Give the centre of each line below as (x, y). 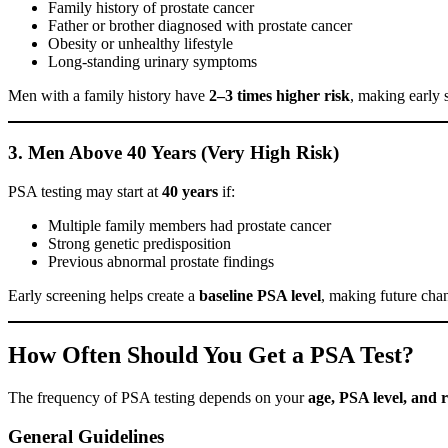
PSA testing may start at (85, 191)
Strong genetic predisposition (139, 243)
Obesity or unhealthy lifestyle (140, 44)
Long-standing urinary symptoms (152, 62)
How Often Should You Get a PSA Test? (211, 355)
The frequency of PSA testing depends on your (158, 398)
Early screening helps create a (103, 295)
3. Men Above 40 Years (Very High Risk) (173, 152)
